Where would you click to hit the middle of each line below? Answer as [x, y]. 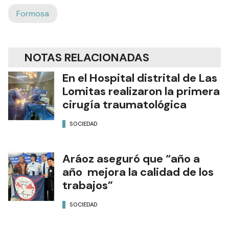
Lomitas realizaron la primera [141, 91]
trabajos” [88, 185]
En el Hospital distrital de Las [140, 78]
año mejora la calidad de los [138, 172]
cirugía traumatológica [124, 105]
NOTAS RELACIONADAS [87, 58]
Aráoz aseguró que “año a [131, 159]
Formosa [33, 14]
